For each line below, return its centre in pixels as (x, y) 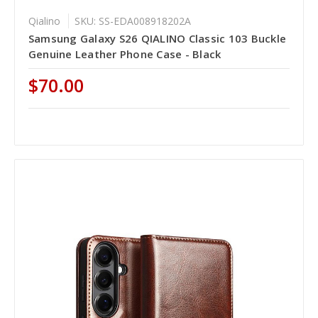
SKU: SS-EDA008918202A (132, 21)
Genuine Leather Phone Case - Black (125, 54)
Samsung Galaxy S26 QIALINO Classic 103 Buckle (157, 38)
